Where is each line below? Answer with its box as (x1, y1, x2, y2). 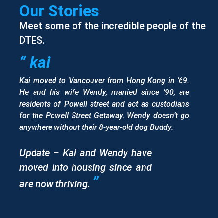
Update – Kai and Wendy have (19, 146, 152, 159)
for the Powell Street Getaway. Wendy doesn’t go (19, 111, 190, 121)
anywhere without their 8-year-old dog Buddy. (19, 123, 173, 132)
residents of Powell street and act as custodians (19, 99, 190, 109)
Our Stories (19, 1, 99, 20)
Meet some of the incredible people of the (19, 19, 206, 32)
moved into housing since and (19, 161, 152, 173)
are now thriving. (19, 178, 92, 190)
